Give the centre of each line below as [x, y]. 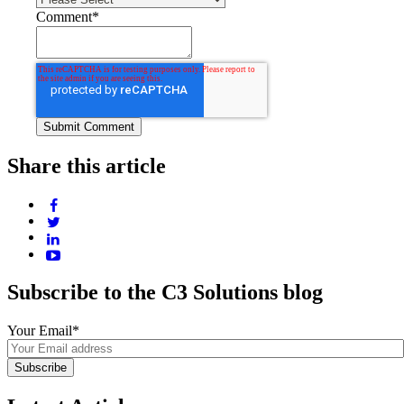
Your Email [40, 330]
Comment [64, 16]
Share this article [87, 165]
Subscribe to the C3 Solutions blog [165, 292]
